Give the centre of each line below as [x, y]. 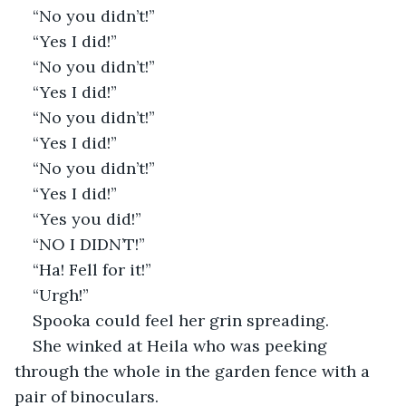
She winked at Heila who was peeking [182, 345]
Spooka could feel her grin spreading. [183, 320]
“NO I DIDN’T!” [89, 244]
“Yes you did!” [87, 218]
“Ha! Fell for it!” [92, 269]
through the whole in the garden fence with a [194, 371]
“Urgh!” [61, 295]
